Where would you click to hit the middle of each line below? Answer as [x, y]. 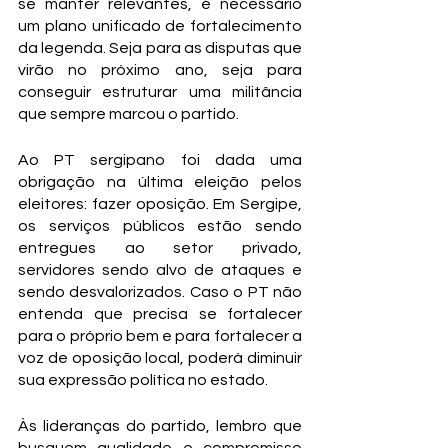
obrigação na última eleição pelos [160, 182]
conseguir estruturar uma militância [160, 92]
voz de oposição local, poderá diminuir [160, 358]
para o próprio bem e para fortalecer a [160, 336]
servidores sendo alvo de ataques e [160, 270]
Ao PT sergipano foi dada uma [160, 160]
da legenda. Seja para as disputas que [160, 48]
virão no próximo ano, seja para [160, 70]
